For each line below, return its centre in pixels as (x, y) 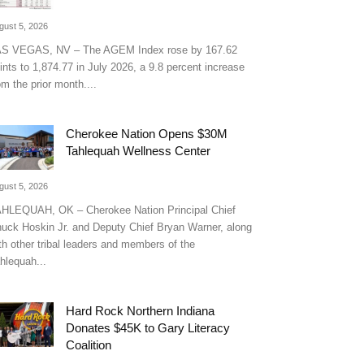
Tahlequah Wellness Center (138, 151)
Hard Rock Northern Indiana (140, 311)
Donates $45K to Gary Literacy (148, 328)
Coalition (89, 345)
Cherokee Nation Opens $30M (147, 134)
